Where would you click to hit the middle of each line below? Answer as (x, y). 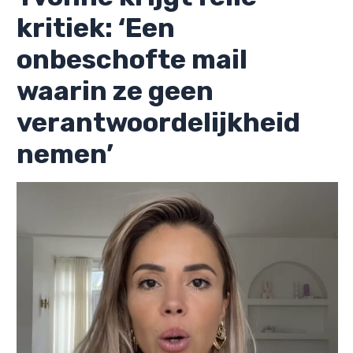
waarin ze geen (115, 91)
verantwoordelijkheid (158, 122)
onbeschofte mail (132, 59)
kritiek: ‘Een (96, 28)
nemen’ (65, 154)
